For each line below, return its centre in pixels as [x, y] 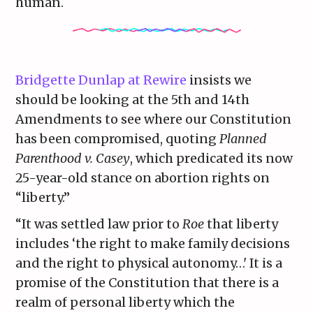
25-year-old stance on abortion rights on [143, 178]
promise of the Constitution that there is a [147, 283]
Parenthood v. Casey [73, 159]
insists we [219, 80]
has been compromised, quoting [118, 139]
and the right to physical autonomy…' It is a [149, 263]
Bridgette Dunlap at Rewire [101, 80]
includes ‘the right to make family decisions [153, 244]
